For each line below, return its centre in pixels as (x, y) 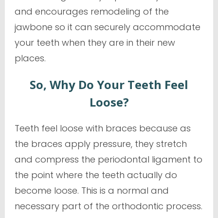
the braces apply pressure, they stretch (101, 144)
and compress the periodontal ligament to (109, 159)
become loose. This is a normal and (92, 190)
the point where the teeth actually (90, 175)
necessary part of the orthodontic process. (109, 206)
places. (30, 58)
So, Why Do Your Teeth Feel (109, 84)
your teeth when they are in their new (95, 42)
